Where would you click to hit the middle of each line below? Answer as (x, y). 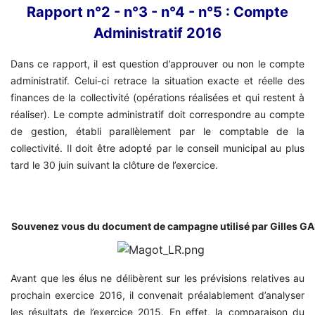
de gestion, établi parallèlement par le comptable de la (157, 131)
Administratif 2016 (157, 33)
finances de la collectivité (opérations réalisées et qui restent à (157, 98)
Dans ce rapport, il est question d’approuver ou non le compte (157, 64)
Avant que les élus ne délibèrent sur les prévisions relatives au (157, 278)
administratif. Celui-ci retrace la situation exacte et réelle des (157, 81)
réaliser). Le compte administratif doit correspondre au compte (157, 115)
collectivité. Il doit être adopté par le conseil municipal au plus (157, 148)
